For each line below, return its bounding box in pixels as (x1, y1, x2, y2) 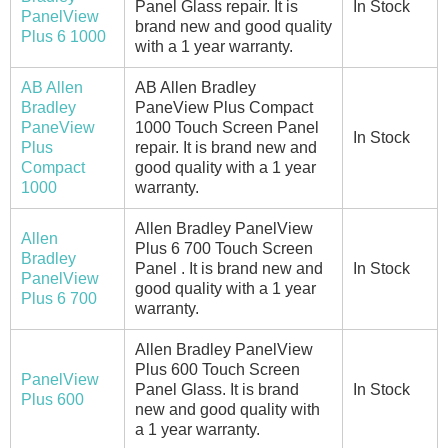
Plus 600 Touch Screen (135, 360, 300, 378)
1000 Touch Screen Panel (135, 118, 319, 136)
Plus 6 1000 (21, 27, 106, 45)
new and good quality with (135, 400, 320, 418)
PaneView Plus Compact (135, 98, 313, 116)
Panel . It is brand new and (135, 259, 323, 277)
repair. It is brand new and (135, 138, 317, 156)
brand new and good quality (135, 17, 332, 35)
